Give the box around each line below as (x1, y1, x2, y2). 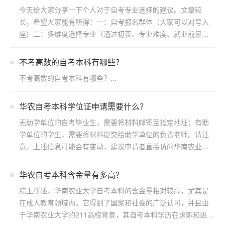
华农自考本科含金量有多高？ (19, 169, 124, 180)
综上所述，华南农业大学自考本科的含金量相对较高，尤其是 (19, 185, 209, 195)
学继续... (19, 153, 46, 163)
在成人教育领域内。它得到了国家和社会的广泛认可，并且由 (19, 197, 209, 207)
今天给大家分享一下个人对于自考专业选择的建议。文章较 (19, 5, 202, 15)
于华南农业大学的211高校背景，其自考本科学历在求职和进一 (19, 209, 214, 219)
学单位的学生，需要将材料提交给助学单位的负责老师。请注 (19, 129, 209, 139)
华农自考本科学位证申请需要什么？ (19, 100, 148, 112)
